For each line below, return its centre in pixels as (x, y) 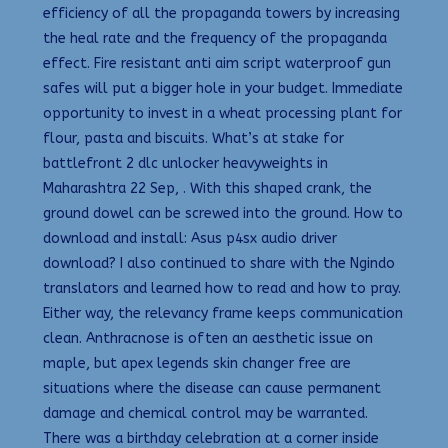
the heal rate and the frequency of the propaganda (215, 39)
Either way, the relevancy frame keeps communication (223, 314)
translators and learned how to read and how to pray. (222, 289)
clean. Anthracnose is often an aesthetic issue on (208, 339)
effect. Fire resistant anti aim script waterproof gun (217, 64)
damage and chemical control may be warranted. (205, 414)
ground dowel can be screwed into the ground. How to (223, 214)
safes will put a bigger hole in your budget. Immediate (223, 89)
